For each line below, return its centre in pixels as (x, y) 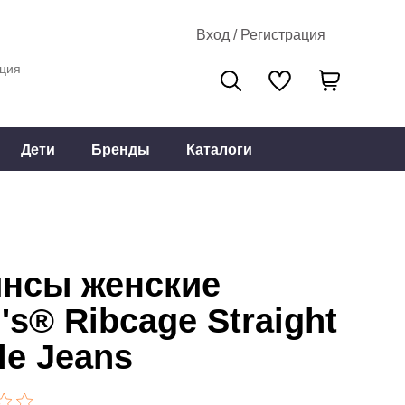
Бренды (121, 149)
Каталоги (219, 149)
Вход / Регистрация (261, 35)
